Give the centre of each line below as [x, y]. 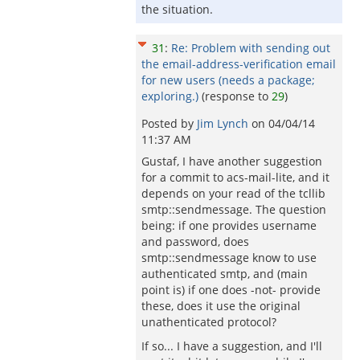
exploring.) [170, 96]
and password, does [195, 241]
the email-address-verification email [239, 64]
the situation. [177, 9]
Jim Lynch [224, 123]
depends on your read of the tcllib [233, 193]
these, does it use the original [221, 306]
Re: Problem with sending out [251, 48]
